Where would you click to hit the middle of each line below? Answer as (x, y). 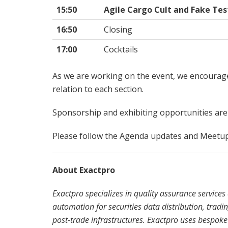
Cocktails (121, 49)
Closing (118, 29)
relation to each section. (98, 89)
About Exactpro (84, 170)
